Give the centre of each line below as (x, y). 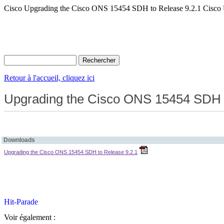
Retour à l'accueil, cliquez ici (49, 78)
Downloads (19, 140)
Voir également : (30, 217)
